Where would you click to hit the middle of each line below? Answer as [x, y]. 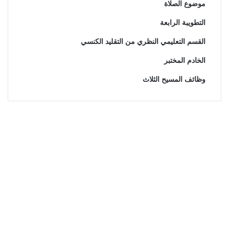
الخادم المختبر [185, 61]
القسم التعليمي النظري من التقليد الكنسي [143, 42]
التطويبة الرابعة [182, 23]
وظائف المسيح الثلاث [173, 79]
